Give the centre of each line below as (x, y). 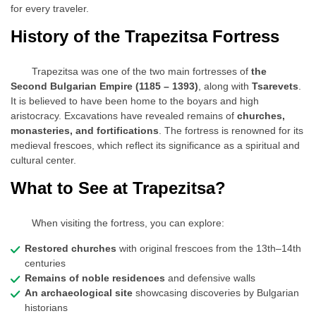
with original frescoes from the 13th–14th (209, 248)
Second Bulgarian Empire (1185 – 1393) (104, 86)
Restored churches (71, 248)
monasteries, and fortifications (85, 130)
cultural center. (43, 160)
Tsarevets (275, 86)
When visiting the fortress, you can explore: (128, 223)
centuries (45, 263)
